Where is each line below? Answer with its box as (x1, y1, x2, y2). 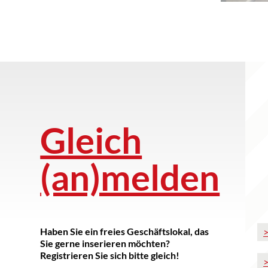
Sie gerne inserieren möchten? (40, 237, 170, 249)
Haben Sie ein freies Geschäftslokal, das (40, 225, 209, 237)
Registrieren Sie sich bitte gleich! (40, 249, 180, 261)
